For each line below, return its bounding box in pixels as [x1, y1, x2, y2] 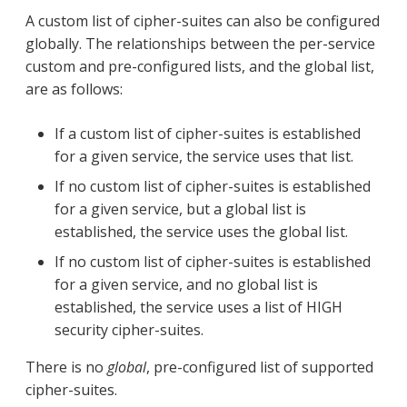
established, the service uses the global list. [55, 221, 348, 242]
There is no [25, 356, 107, 377]
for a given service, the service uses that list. [55, 145, 353, 166]
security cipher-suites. [55, 319, 203, 340]
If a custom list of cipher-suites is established [55, 123, 361, 144]
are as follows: [25, 78, 123, 99]
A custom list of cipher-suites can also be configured [25, 10, 380, 31]
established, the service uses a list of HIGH [55, 296, 342, 317]
